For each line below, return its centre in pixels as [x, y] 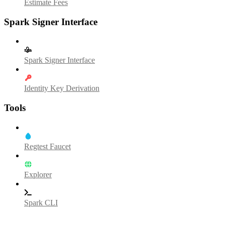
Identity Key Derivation [62, 88]
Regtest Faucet [47, 146]
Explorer [38, 174]
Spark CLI [41, 202]
